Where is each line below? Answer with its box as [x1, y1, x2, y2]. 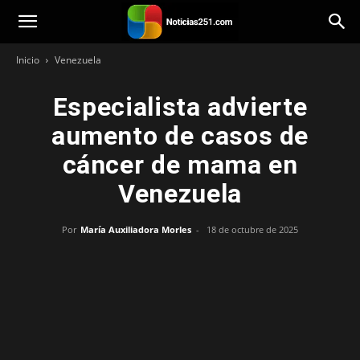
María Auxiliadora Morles [80, 223, 191, 235]
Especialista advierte [52, 92, 308, 122]
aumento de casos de [51, 121, 309, 151]
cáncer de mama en [62, 149, 298, 180]
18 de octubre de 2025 [207, 223, 298, 235]
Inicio [16, 53, 39, 67]
